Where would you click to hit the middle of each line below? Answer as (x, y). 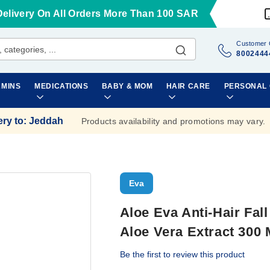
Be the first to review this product (182, 254)
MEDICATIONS (61, 86)
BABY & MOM (127, 86)
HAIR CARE (188, 86)
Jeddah (46, 121)
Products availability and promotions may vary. (173, 121)
